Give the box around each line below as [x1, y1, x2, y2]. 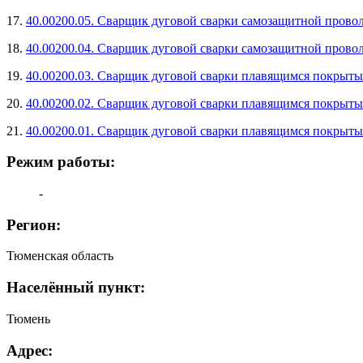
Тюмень [6, 311, 50, 326]
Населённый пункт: [6, 279, 145, 297]
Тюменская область [6, 249, 113, 263]
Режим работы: [6, 153, 115, 171]
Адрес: [6, 341, 53, 359]
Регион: [6, 216, 61, 233]
